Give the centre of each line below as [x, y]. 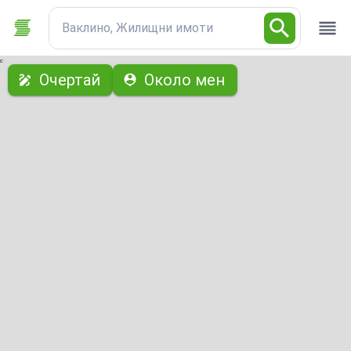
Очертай [70, 80]
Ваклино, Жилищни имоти [137, 27]
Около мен [185, 80]
